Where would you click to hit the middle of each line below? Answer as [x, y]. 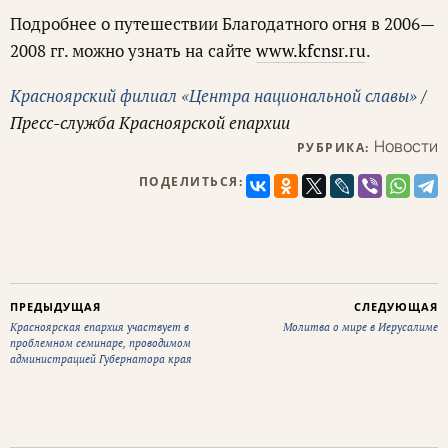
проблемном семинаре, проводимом [100, 343]
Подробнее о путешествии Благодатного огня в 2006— [222, 24]
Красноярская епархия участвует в [99, 327]
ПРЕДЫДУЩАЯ [55, 307]
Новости [406, 146]
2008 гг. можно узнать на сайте [133, 51]
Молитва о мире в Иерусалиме [360, 327]
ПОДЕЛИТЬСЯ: [190, 182]
